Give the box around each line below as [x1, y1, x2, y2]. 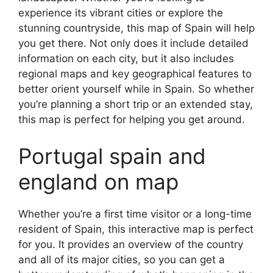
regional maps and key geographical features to [18, 68, 252, 80]
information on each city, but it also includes [18, 52, 234, 65]
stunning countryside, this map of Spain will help [18, 22, 255, 34]
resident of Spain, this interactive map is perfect [18, 222, 253, 235]
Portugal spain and [18, 143, 206, 169]
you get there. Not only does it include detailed [18, 37, 249, 49]
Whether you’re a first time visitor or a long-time [18, 207, 252, 220]
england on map [18, 168, 179, 194]
